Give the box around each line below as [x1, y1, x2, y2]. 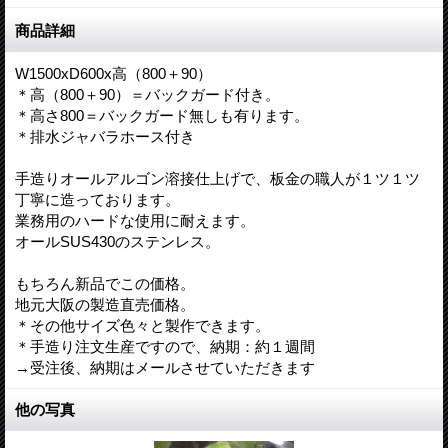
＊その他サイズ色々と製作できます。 [15, 317, 270, 335]
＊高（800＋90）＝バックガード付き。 [15, 86, 280, 104]
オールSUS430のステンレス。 [15, 233, 220, 251]
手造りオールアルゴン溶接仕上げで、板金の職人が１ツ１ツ [15, 170, 420, 188]
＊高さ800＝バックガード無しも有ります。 [15, 107, 309, 125]
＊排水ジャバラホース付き [15, 128, 195, 146]
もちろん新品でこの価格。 [15, 275, 195, 293]
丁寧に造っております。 [15, 191, 180, 209]
